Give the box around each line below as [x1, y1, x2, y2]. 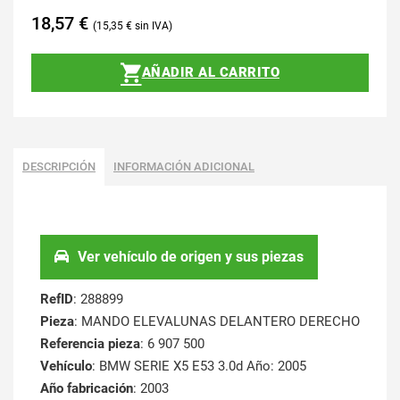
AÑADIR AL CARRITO [141, 64, 279, 80]
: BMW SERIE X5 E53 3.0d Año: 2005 [92, 357, 306, 374]
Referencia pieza [40, 335, 140, 352]
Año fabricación [40, 379, 133, 396]
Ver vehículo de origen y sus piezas [78, 247, 304, 265]
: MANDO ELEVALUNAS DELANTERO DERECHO [74, 312, 360, 329]
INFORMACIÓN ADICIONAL [113, 159, 254, 173]
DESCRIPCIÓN [22, 159, 96, 173]
